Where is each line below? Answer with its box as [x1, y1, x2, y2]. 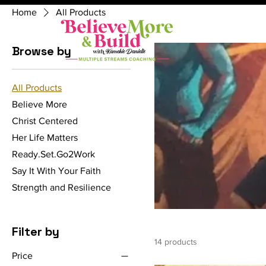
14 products [154, 236, 197, 246]
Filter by [12, 223, 59, 239]
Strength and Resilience [12, 182, 111, 192]
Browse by [12, 43, 71, 59]
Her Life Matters [12, 132, 78, 142]
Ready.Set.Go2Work [12, 148, 95, 159]
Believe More [12, 99, 67, 109]
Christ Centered [12, 115, 78, 126]
